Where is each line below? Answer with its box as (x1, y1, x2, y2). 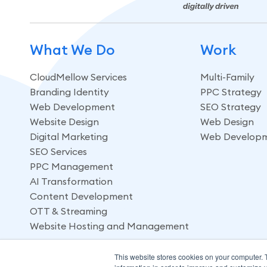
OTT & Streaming (30, 204, 107, 217)
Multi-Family (200, 70, 255, 83)
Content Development (30, 190, 133, 202)
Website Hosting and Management (30, 219, 189, 232)
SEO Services (30, 145, 87, 157)
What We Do (30, 40, 115, 58)
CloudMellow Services (30, 70, 127, 83)
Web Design (200, 115, 254, 128)
